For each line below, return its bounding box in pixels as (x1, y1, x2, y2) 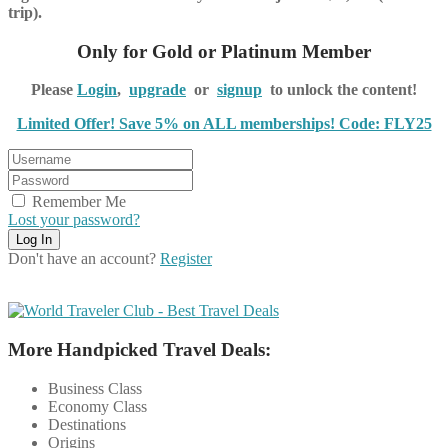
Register (160, 250, 212, 268)
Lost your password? (8, 211, 140, 229)
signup (217, 81, 262, 99)
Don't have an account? (8, 250, 160, 268)
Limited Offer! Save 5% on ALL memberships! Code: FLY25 (16, 115, 432, 133)
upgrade (129, 81, 186, 99)
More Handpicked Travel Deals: (8, 338, 271, 360)
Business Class (48, 379, 142, 397)
